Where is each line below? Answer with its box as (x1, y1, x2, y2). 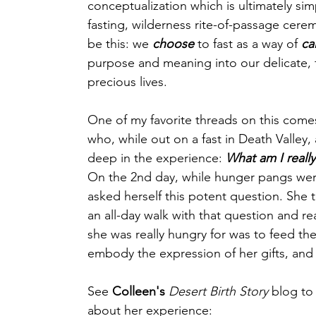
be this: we (87, 36, 152, 51)
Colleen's (112, 284, 165, 299)
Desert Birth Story (169, 284, 268, 299)
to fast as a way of (194, 36, 301, 51)
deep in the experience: (87, 150, 226, 166)
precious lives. (87, 74, 167, 90)
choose (152, 36, 194, 51)
